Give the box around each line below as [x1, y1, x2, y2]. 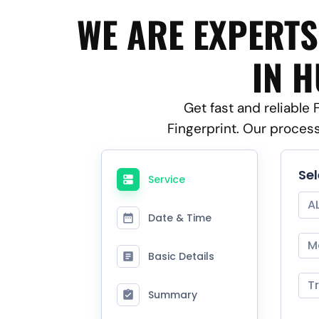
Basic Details [148, 249, 214, 263]
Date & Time [148, 210, 211, 225]
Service [148, 172, 185, 187]
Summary [148, 287, 197, 302]
